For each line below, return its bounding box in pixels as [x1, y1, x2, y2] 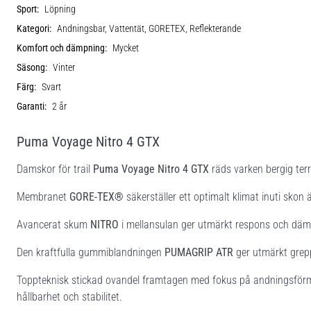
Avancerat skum [17, 217, 90, 231]
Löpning [44, 3, 76, 15]
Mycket [112, 42, 139, 54]
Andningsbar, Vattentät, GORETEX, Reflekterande [57, 22, 241, 35]
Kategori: [17, 22, 51, 35]
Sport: [17, 3, 39, 15]
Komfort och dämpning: [17, 42, 107, 54]
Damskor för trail [17, 162, 93, 176]
